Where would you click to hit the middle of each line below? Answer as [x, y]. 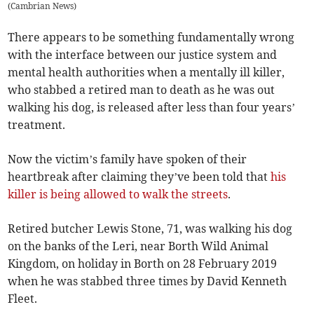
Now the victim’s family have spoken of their [128, 159]
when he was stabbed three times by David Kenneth [148, 281]
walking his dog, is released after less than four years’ [152, 108]
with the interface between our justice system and [143, 55]
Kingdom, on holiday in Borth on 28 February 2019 [143, 264]
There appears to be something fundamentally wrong [151, 37]
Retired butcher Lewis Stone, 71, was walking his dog [150, 229]
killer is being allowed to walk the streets [118, 194]
